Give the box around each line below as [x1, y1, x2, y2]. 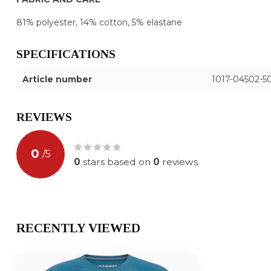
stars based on [80, 155, 153, 168]
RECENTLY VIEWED [16, 220, 140, 235]
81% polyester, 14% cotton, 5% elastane [16, 16, 182, 28]
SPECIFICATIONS [16, 47, 116, 60]
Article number [22, 73, 92, 85]
